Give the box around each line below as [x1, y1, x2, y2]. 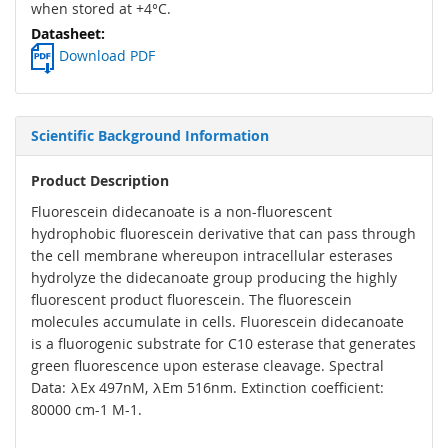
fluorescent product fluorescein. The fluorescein [31, 290, 352, 310]
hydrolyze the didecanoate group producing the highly [31, 268, 397, 288]
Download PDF [59, 46, 155, 66]
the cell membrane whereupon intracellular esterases [31, 246, 393, 266]
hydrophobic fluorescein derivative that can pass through [31, 224, 416, 244]
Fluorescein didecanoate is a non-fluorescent [31, 202, 332, 222]
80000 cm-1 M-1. [31, 400, 142, 420]
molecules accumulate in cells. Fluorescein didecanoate [31, 312, 404, 332]
